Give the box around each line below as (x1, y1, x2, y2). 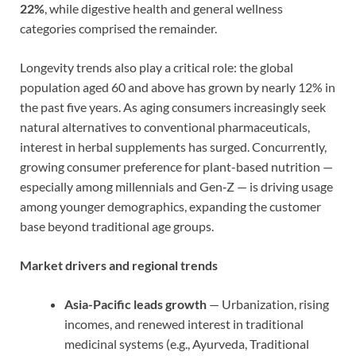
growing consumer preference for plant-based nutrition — (20, 158, 333, 174)
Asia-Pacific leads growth (64, 296, 207, 311)
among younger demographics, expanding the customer (20, 198, 321, 214)
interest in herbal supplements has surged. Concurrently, (20, 138, 327, 154)
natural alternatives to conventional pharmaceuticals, (20, 118, 310, 134)
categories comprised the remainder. (20, 20, 217, 36)
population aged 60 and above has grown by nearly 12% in (20, 79, 335, 95)
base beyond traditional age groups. (20, 218, 214, 234)
